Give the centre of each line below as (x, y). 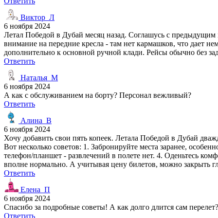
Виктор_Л (36, 17)
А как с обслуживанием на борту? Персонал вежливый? (98, 95)
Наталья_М (38, 77)
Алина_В (35, 120)
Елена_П (34, 189)
